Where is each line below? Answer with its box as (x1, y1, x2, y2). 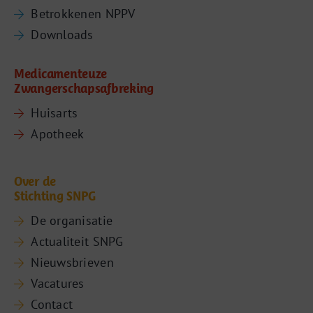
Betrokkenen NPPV (31, 5, 136, 22)
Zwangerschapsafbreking (13, 80, 154, 96)
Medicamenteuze (13, 66, 108, 81)
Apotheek (31, 125, 85, 142)
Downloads (31, 26, 94, 43)
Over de (13, 173, 57, 189)
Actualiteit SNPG (31, 233, 124, 249)
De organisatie (31, 212, 113, 228)
